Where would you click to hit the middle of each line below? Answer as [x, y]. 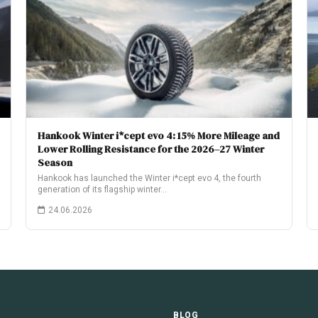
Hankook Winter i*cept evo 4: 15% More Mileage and [159, 136]
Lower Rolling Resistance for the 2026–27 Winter [151, 149]
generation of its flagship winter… [102, 190]
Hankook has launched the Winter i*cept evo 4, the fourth [149, 178]
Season [55, 163]
